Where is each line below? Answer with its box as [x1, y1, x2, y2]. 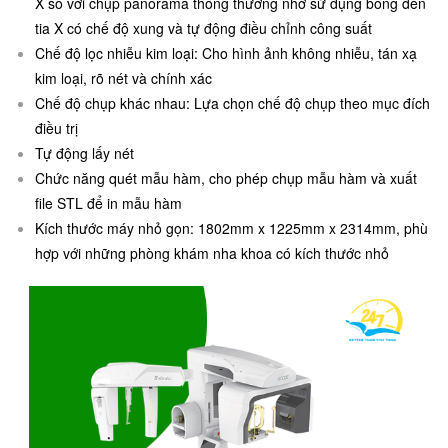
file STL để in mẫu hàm [35, 193, 182, 214]
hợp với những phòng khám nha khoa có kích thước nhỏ [35, 243, 389, 264]
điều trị [35, 118, 78, 139]
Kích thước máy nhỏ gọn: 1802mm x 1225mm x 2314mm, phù [35, 218, 428, 239]
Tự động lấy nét [35, 143, 134, 164]
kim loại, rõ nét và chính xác [35, 68, 212, 89]
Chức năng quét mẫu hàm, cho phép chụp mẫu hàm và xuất [35, 168, 417, 189]
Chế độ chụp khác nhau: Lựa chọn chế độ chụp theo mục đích [35, 93, 430, 114]
